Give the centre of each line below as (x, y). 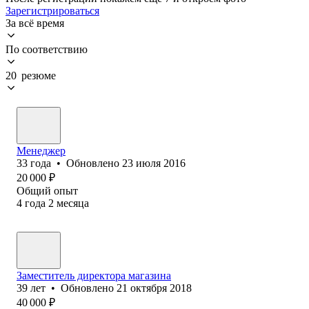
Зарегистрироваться (52, 10)
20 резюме (31, 75)
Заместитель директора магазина (94, 275)
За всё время (35, 23)
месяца (73, 203)
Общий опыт (47, 190)
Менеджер (41, 150)
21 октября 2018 (154, 288)
